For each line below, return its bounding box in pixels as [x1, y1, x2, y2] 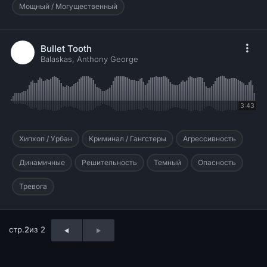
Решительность [82, 158, 137, 167]
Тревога [19, 182, 47, 191]
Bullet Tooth [41, 43, 92, 55]
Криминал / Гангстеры [89, 134, 166, 144]
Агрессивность [183, 134, 236, 144]
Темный [154, 158, 181, 167]
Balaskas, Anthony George [41, 54, 138, 64]
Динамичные [19, 158, 65, 167]
